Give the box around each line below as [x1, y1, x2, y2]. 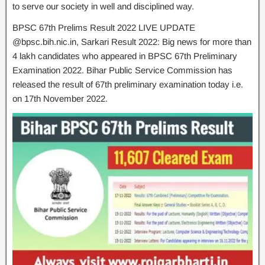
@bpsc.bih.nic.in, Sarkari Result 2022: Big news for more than [12, 37, 251, 47]
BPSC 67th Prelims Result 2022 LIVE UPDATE [12, 22, 195, 33]
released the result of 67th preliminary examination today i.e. [12, 79, 243, 89]
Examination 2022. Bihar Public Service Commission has [12, 65, 232, 75]
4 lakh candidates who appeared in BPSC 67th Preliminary [12, 51, 237, 61]
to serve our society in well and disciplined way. [12, 1, 194, 11]
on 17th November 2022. [12, 93, 108, 104]
